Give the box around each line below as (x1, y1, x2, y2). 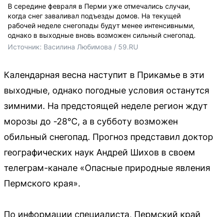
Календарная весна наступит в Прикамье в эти (4, 69, 204, 80)
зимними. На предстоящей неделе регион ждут (4, 100, 208, 111)
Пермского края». (4, 178, 80, 188)
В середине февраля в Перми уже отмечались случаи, (8, 1, 190, 10)
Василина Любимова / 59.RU (44, 42, 138, 51)
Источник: (8, 42, 44, 51)
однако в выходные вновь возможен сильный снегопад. (8, 31, 196, 39)
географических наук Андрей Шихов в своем (4, 147, 195, 157)
